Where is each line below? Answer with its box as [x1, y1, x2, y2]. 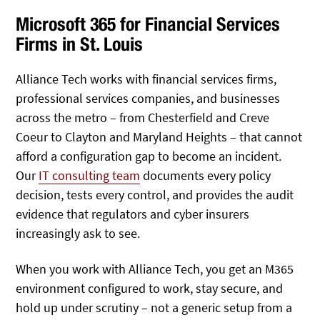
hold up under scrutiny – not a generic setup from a [16, 299, 293, 316]
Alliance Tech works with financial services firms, [16, 70, 277, 87]
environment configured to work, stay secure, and [16, 280, 284, 297]
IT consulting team [39, 166, 141, 184]
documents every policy [140, 166, 271, 184]
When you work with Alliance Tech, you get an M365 [16, 261, 294, 278]
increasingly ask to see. [16, 224, 141, 241]
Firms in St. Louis [16, 32, 144, 55]
